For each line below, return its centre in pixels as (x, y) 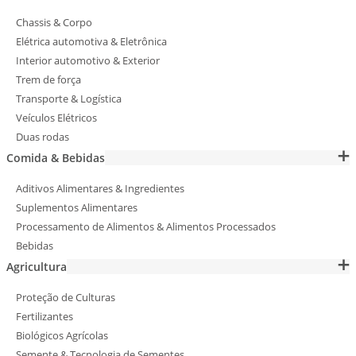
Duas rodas (43, 137)
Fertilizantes (44, 317)
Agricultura (37, 267)
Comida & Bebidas (56, 158)
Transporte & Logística (69, 99)
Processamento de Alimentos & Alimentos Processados (146, 227)
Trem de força (48, 80)
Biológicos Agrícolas (62, 336)
